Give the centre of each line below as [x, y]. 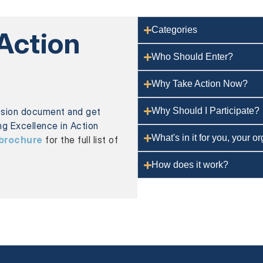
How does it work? [190, 165]
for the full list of [80, 140]
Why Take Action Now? [200, 84]
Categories [175, 30]
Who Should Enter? [193, 57]
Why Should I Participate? [206, 111]
